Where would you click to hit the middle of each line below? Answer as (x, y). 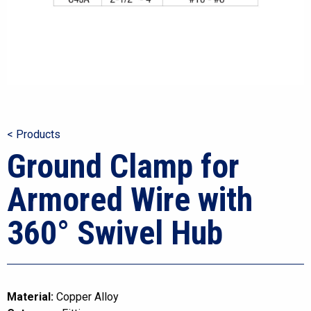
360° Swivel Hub (115, 233)
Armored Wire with (130, 200)
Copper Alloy (86, 297)
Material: (30, 297)
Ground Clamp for (123, 166)
